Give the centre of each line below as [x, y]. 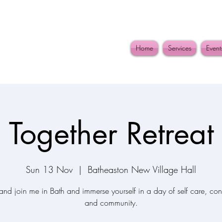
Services [180, 48]
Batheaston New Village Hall [142, 170]
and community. [111, 203]
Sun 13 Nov [49, 170]
